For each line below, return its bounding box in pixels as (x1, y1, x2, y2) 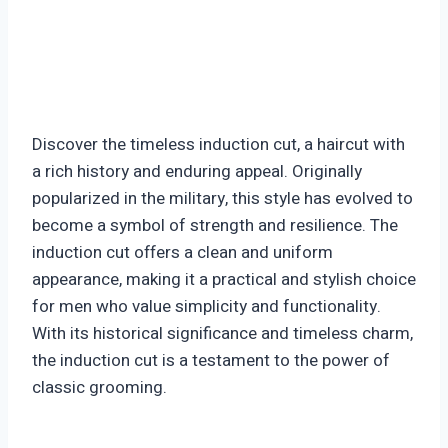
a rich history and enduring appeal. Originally (32, 159, 362, 185)
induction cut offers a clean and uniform (32, 240, 333, 266)
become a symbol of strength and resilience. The (32, 213, 398, 239)
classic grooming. (32, 375, 167, 401)
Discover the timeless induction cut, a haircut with (32, 132, 405, 158)
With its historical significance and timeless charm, (32, 321, 413, 347)
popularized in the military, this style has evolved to (32, 186, 413, 212)
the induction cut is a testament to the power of (32, 348, 390, 374)
